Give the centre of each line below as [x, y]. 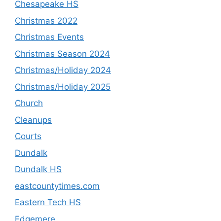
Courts [28, 136]
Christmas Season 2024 [62, 54]
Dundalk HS [38, 169]
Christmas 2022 [46, 20]
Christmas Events [49, 37]
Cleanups [33, 120]
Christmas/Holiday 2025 [63, 87]
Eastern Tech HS [48, 203]
